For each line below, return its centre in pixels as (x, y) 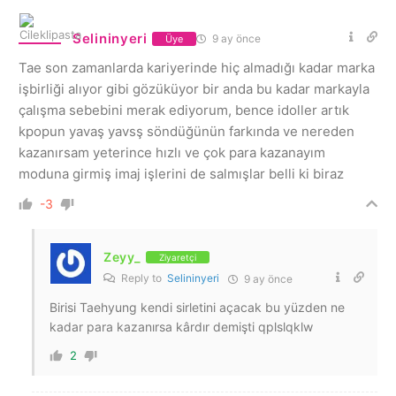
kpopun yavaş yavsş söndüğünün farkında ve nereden (187, 131)
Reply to (143, 278)
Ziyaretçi (177, 257)
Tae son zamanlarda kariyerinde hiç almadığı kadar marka (197, 68)
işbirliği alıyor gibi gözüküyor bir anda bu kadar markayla (194, 89)
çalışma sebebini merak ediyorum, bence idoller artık (184, 110)
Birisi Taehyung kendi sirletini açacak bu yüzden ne (197, 307)
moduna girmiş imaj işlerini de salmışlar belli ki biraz (181, 174)
